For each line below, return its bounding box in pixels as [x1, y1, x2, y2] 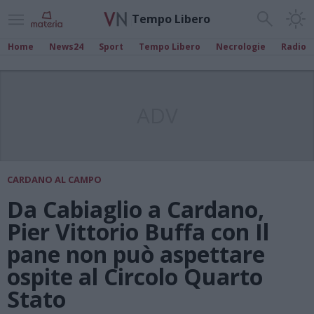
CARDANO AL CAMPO [7, 173, 102, 186]
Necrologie [216, 41, 266, 53]
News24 [49, 41, 83, 53]
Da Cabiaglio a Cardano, [7, 194, 264, 224]
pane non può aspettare [7, 239, 265, 269]
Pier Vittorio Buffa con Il [7, 217, 269, 247]
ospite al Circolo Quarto [7, 261, 263, 292]
